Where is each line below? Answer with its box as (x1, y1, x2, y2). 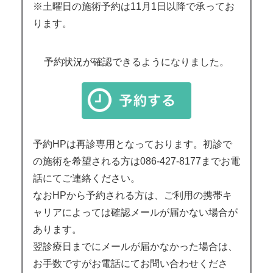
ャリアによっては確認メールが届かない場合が (33, 207, 238, 218)
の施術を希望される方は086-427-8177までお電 (33, 156, 240, 167)
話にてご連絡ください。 (33, 173, 140, 184)
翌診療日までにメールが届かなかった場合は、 (33, 241, 238, 252)
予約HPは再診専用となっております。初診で (33, 139, 232, 150)
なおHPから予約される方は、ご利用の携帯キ (33, 190, 232, 201)
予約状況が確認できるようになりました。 (44, 56, 229, 67)
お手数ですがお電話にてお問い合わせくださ (33, 258, 228, 269)
